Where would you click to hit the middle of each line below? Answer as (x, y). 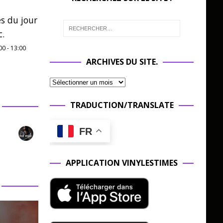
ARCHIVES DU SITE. (122, 61)
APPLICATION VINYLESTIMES (122, 163)
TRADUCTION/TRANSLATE (122, 105)
